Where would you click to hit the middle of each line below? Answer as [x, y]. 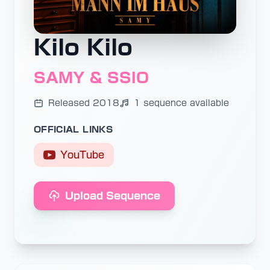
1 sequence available [181, 103]
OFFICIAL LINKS [73, 130]
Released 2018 [84, 103]
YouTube [82, 155]
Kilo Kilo [83, 47]
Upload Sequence [113, 196]
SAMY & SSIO [91, 78]
